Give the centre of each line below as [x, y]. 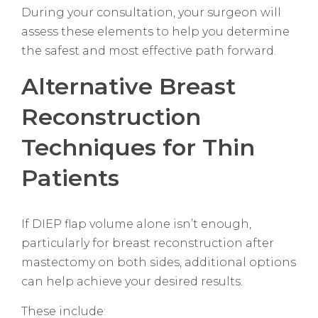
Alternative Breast [128, 87]
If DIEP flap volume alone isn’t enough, [136, 224]
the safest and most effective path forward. [149, 51]
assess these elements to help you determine [155, 32]
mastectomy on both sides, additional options [159, 263]
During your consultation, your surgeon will [151, 13]
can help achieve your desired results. [132, 282]
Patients [70, 178]
